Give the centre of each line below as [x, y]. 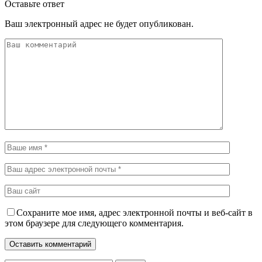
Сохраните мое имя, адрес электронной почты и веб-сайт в [135, 212]
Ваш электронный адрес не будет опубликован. [99, 23]
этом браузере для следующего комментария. [94, 223]
